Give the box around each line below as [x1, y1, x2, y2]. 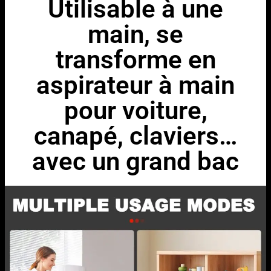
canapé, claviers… [34, 121, 237, 151]
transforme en [55, 45, 216, 75]
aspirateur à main [36, 70, 235, 100]
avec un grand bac [32, 146, 239, 177]
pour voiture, [64, 96, 207, 126]
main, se [88, 19, 183, 50]
